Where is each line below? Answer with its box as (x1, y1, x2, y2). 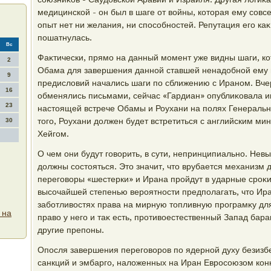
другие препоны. (38, 225, 104, 235)
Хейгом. (38, 129, 69, 139)
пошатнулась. (38, 33, 92, 42)
